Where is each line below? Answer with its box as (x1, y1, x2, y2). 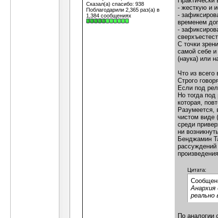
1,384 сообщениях (86, 13, 131, 18)
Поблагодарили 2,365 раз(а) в (86, 7, 160, 13)
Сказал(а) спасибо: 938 (86, 1, 144, 7)
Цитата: (187, 167, 206, 173)
